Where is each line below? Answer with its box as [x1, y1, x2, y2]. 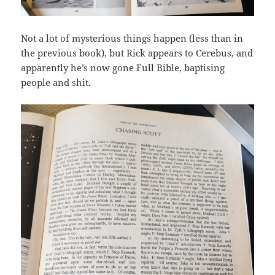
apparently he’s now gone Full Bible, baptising [21, 61, 225, 74]
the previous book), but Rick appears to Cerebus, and [21, 47, 254, 60]
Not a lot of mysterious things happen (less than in [21, 32, 244, 45]
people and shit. [21, 76, 91, 89]
